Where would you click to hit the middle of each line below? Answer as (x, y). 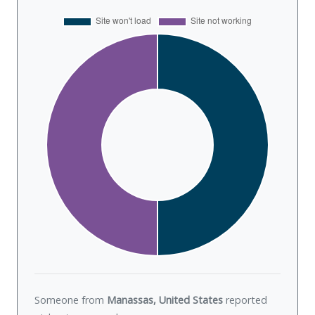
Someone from (71, 300)
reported (245, 300)
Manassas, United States (165, 300)
